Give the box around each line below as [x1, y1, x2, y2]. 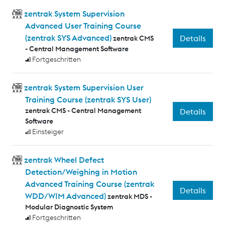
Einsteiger [32, 127, 64, 137]
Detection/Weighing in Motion [25, 167, 137, 177]
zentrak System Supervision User [24, 82, 144, 93]
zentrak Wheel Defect [24, 155, 104, 165]
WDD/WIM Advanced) [25, 191, 106, 201]
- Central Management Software [25, 44, 129, 54]
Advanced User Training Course [25, 21, 141, 31]
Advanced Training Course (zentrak [25, 179, 154, 189]
